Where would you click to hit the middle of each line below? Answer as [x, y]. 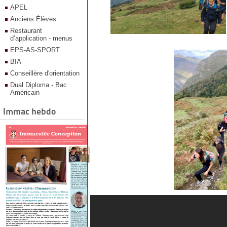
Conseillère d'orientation [45, 73]
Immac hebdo [29, 111]
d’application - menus [41, 38]
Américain [25, 92]
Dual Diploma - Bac [39, 85]
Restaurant [26, 31]
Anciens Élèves [33, 19]
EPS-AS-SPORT [35, 50]
